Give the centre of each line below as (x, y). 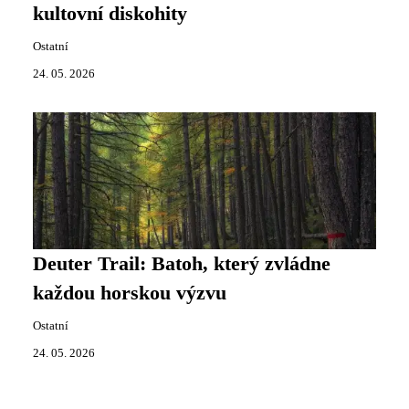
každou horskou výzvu (130, 293)
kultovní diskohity (110, 13)
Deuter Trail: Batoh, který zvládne (182, 263)
